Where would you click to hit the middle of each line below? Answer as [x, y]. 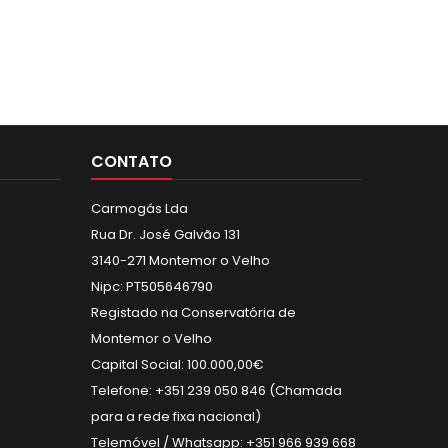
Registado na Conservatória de [193, 312]
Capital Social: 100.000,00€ [177, 364]
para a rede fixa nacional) [176, 416]
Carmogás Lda [139, 208]
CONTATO [131, 161]
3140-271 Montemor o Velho [180, 260]
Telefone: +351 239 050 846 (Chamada [216, 390]
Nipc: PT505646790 [152, 286]
